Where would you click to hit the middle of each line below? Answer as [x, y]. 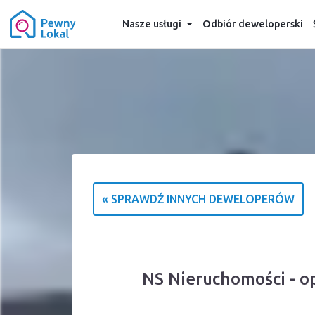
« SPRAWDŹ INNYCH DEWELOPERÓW [198, 199]
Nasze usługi [152, 24]
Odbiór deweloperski [252, 24]
